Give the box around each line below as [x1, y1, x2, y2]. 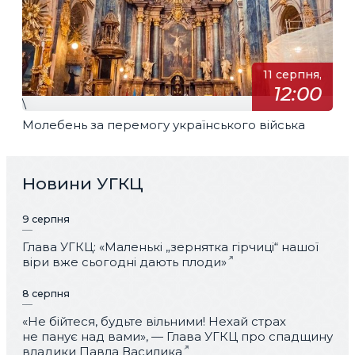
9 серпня [22, 212, 70, 225]
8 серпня [22, 287, 70, 300]
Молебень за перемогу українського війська [22, 116, 305, 132]
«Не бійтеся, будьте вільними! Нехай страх [22, 314, 286, 330]
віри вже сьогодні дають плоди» [22, 254, 227, 269]
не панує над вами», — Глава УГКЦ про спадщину [22, 329, 333, 345]
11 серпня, [262, 67, 322, 82]
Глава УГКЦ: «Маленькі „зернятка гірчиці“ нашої [22, 239, 319, 254]
